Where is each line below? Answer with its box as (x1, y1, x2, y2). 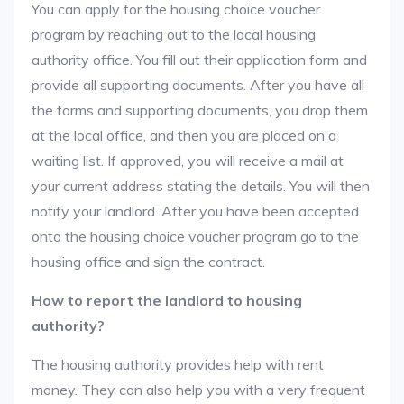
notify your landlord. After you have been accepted (32, 202, 359, 220)
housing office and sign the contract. (32, 252, 265, 271)
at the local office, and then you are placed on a (32, 126, 336, 144)
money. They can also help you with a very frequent (32, 381, 365, 399)
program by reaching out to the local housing (32, 25, 316, 43)
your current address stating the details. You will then (32, 177, 370, 195)
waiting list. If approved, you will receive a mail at (32, 151, 344, 170)
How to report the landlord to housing (32, 291, 302, 309)
